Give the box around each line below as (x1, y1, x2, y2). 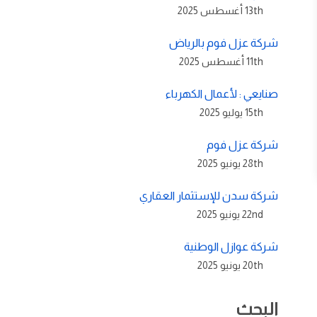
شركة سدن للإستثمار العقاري (139, 189, 278, 202)
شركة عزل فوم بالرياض (169, 36, 278, 49)
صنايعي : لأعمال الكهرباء (166, 87, 278, 100)
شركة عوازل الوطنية (184, 240, 278, 253)
